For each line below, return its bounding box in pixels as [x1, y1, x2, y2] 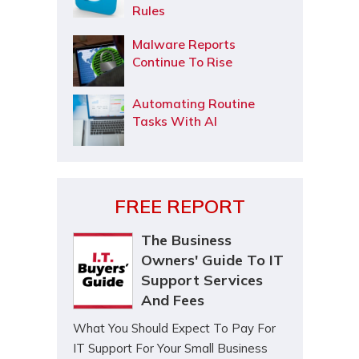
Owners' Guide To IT [140, 251, 284, 269]
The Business [140, 231, 232, 249]
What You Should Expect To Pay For [72, 321, 276, 336]
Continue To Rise [131, 54, 236, 70]
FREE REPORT [114, 194, 245, 218]
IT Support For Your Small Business [72, 341, 268, 356]
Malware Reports [131, 36, 236, 52]
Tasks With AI [131, 113, 217, 129]
